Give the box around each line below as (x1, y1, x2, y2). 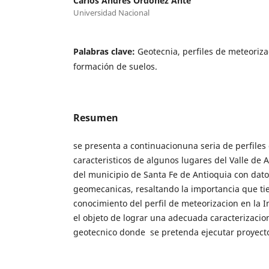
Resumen (73, 110, 118, 124)
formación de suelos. (73, 60, 157, 72)
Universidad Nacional (73, 7, 150, 18)
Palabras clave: (73, 45, 138, 57)
